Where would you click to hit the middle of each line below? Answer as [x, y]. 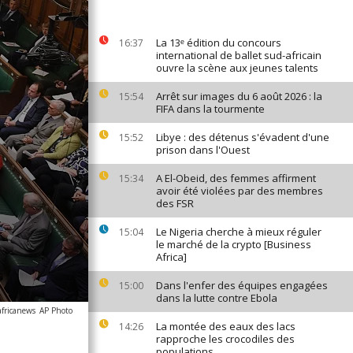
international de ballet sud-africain [239, 55]
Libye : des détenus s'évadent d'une [243, 137]
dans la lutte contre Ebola [217, 298]
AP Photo [56, 310]
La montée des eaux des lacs [226, 326]
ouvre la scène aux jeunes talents [237, 68]
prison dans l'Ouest [203, 150]
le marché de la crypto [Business [234, 244]
